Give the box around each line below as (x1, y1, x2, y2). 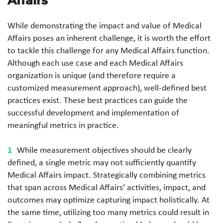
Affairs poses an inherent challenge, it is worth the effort (7, 32, 211, 44)
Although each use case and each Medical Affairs (7, 57, 183, 69)
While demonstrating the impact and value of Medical (7, 19, 202, 31)
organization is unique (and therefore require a (7, 69, 176, 81)
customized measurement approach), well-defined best (7, 82, 207, 94)
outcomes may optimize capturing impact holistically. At (7, 194, 210, 206)
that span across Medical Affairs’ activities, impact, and (7, 181, 206, 193)
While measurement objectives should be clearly (17, 144, 192, 156)
